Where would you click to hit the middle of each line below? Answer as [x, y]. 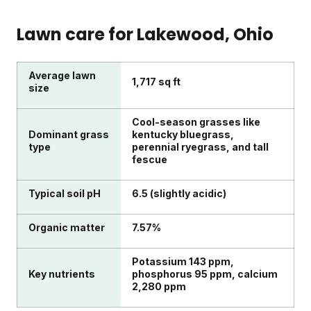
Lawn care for [77, 35]
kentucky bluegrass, [183, 135]
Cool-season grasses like [196, 122]
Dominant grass [69, 135]
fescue [150, 160]
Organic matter [67, 228]
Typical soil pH [65, 194]
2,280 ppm [159, 287]
